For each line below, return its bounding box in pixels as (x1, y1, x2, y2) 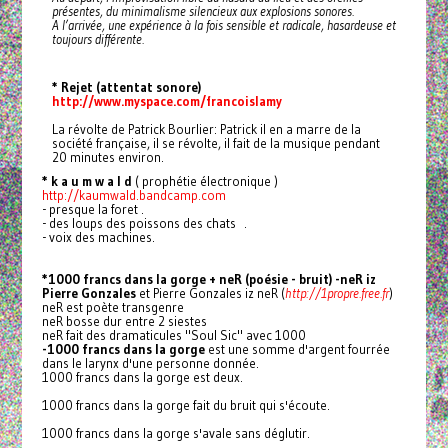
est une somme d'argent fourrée (204, 341, 390, 358)
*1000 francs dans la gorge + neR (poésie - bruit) (41, 271, 332, 288)
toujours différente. (51, 31, 144, 48)
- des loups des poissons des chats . (41, 215, 247, 232)
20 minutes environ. (51, 149, 164, 166)
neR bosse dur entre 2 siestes (41, 313, 207, 330)
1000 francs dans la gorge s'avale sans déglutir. (41, 425, 310, 442)
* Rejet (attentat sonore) (51, 79, 201, 96)
